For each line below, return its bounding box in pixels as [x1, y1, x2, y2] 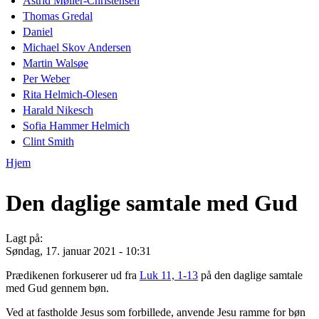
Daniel [23, 25, 53, 38]
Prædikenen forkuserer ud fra [6, 268, 140, 281]
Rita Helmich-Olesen [23, 88, 117, 100]
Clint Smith [23, 135, 74, 147]
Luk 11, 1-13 [140, 268, 198, 281]
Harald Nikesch [23, 103, 93, 116]
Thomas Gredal [23, 9, 93, 22]
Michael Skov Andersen [23, 41, 131, 53]
